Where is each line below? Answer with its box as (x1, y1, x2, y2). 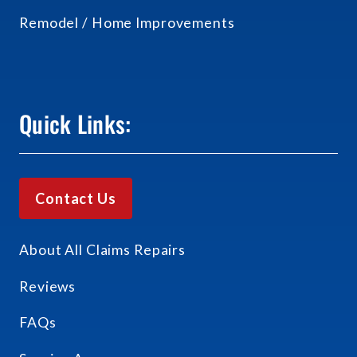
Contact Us (35, 190, 116, 208)
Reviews (19, 277, 76, 295)
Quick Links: (19, 106, 131, 141)
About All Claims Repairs (19, 241, 186, 259)
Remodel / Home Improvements (19, 14, 235, 31)
